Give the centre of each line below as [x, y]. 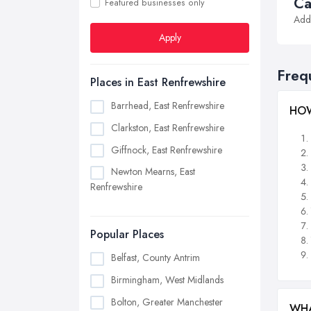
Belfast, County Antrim [155, 258]
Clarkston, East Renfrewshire [168, 127]
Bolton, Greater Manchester [167, 302]
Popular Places [127, 235]
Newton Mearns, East [153, 172]
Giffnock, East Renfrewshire [167, 150]
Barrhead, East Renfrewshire [168, 106]
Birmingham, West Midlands [167, 279]
